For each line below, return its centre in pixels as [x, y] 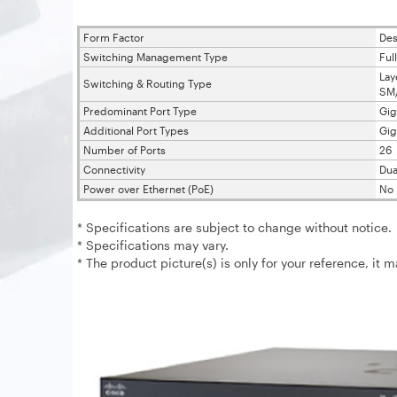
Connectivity [114, 169]
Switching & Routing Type [148, 83]
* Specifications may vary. [153, 245]
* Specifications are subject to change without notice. [234, 227]
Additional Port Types [136, 130]
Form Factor [114, 37]
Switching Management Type [156, 57]
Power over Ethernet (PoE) [148, 189]
